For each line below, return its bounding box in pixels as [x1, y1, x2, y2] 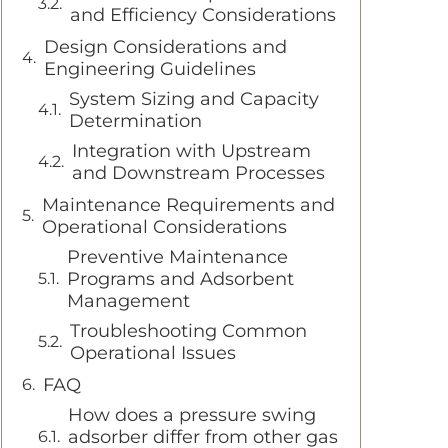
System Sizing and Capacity [69, 88, 319, 110]
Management [67, 290, 190, 312]
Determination [69, 110, 202, 132]
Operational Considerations [42, 216, 287, 238]
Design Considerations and [44, 36, 287, 58]
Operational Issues [70, 342, 236, 364]
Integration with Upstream [72, 140, 311, 162]
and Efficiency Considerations [70, 4, 336, 26]
